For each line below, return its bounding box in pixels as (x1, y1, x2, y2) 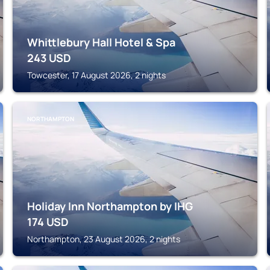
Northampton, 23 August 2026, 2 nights (27, 233, 181, 245)
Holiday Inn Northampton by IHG (27, 199, 193, 213)
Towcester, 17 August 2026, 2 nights (27, 69, 166, 81)
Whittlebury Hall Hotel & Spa (27, 35, 176, 49)
